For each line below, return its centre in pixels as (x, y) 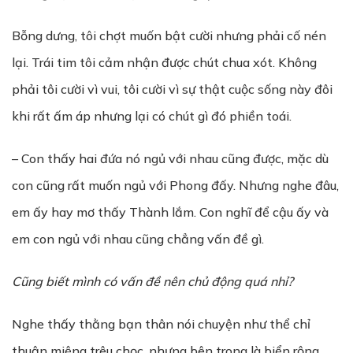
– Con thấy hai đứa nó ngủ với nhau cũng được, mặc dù (170, 158)
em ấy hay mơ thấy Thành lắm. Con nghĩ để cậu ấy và (170, 212)
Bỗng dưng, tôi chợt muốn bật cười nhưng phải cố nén (169, 35)
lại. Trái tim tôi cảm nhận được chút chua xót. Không (164, 62)
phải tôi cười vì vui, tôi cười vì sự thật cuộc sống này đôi (172, 89)
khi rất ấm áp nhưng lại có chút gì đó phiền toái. (152, 116)
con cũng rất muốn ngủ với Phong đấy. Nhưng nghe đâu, (175, 185)
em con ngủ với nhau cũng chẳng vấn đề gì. (138, 239)
